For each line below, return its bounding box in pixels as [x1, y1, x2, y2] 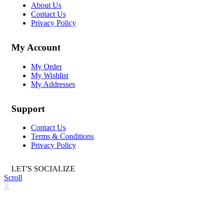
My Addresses [31, 80, 75, 88]
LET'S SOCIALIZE [11, 165, 75, 173]
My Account [11, 42, 60, 53]
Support [11, 103, 45, 114]
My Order [31, 62, 62, 71]
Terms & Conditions [31, 132, 94, 141]
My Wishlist [31, 71, 68, 80]
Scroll [4, 173, 22, 182]
